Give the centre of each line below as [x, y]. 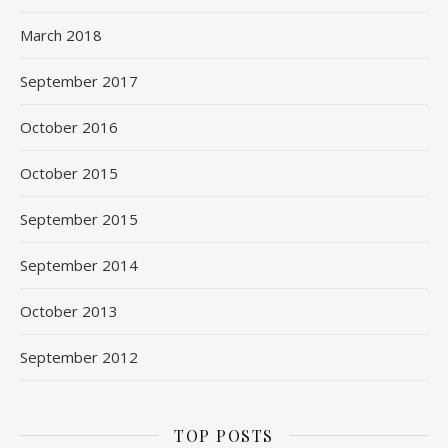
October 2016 [69, 126]
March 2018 [61, 34]
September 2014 [79, 264]
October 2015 [69, 172]
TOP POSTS [224, 435]
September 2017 [79, 80]
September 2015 [79, 218]
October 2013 [69, 310]
